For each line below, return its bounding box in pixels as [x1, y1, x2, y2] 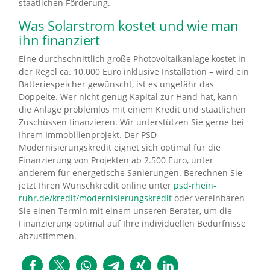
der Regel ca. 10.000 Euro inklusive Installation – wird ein [19, 66, 249, 78]
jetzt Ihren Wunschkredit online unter [19, 180, 174, 192]
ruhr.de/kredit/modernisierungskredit [19, 192, 172, 204]
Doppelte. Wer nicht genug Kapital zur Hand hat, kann [19, 91, 237, 103]
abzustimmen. [19, 230, 77, 242]
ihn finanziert [19, 31, 100, 50]
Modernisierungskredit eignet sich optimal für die [19, 142, 221, 154]
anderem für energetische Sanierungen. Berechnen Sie [19, 167, 242, 179]
